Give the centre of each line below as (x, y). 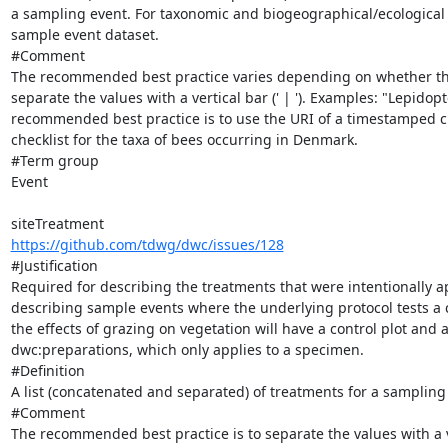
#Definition (47, 370)
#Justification (54, 265)
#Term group (54, 160)
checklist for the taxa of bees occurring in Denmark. (184, 139)
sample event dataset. (84, 34)
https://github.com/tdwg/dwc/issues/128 (147, 244)
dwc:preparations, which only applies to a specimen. (187, 349)
